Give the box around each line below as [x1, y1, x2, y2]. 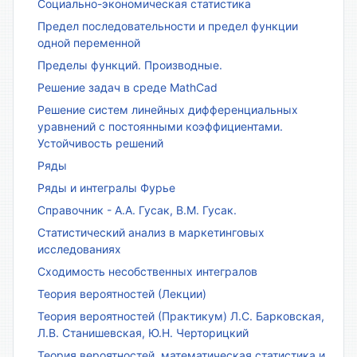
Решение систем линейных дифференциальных [37, 102, 298, 116]
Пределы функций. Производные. [37, 57, 222, 72]
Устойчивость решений [37, 135, 163, 150]
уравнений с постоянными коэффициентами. [37, 119, 283, 133]
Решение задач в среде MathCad [37, 80, 218, 94]
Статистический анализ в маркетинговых [37, 225, 265, 239]
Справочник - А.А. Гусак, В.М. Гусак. [37, 202, 237, 217]
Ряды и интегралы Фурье [37, 180, 175, 194]
